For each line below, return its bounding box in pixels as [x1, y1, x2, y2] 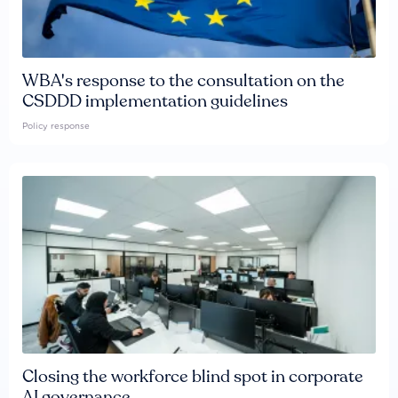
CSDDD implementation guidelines [22, 90, 288, 114]
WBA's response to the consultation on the [22, 69, 345, 93]
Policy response [22, 121, 90, 131]
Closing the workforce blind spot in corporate [22, 365, 363, 389]
